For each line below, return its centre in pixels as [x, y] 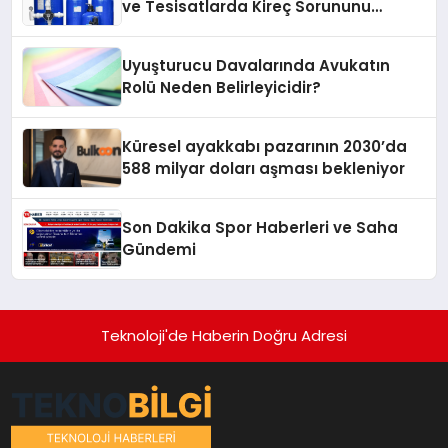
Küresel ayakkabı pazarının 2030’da [265, 147]
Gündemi [159, 250]
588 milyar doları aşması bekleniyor [264, 169]
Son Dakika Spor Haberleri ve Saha [260, 228]
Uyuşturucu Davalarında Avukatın [256, 66]
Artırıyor [154, 29]
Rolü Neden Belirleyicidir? [222, 88]
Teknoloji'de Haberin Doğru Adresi [224, 336]
